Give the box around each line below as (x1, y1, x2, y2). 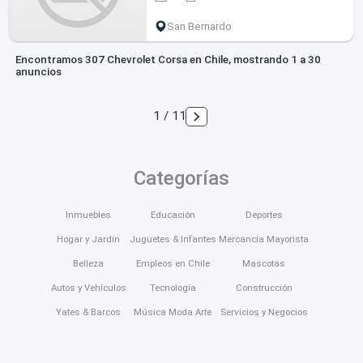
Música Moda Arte (134, 305, 212, 318)
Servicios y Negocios (220, 305, 308, 318)
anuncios (15, 66, 62, 79)
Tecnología (149, 281, 196, 293)
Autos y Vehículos (50, 281, 126, 293)
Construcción (235, 281, 293, 293)
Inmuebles (66, 208, 112, 220)
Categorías (134, 167, 229, 190)
